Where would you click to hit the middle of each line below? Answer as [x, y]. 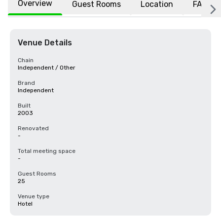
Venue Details [45, 43]
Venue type [34, 196]
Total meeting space [47, 151]
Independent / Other [47, 68]
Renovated [33, 128]
